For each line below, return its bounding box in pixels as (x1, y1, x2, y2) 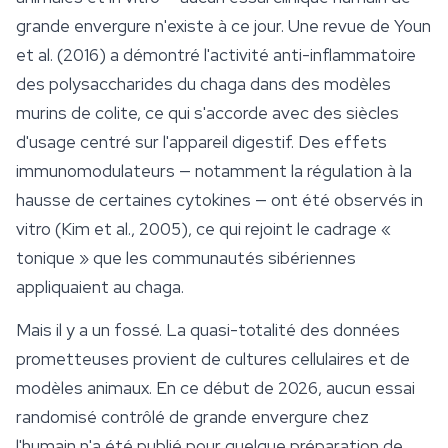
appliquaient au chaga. (16, 276, 184, 299)
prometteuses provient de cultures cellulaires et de (16, 348, 410, 371)
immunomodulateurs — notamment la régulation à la (16, 160, 412, 183)
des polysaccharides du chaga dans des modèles (16, 73, 391, 96)
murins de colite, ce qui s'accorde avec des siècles (16, 102, 399, 125)
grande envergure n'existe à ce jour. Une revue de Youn (16, 15, 431, 38)
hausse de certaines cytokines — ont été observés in (16, 189, 423, 212)
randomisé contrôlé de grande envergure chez (16, 406, 369, 429)
